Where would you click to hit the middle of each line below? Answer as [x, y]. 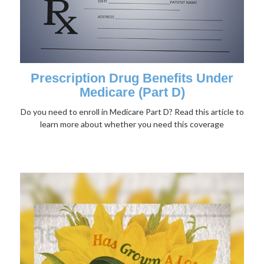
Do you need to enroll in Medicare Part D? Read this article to [132, 112]
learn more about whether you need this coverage [132, 124]
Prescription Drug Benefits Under [132, 78]
